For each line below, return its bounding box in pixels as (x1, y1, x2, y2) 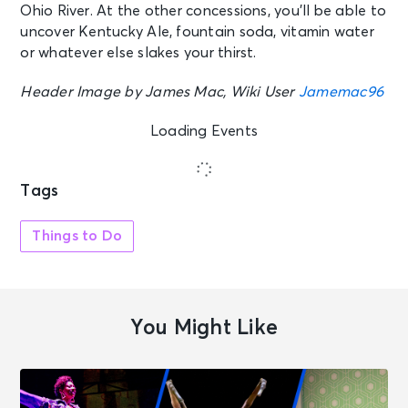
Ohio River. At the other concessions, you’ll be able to (20, 3, 387, 18)
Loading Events (149, 123, 259, 138)
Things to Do (32, 228, 123, 243)
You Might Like (129, 317, 279, 339)
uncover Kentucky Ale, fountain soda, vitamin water (20, 24, 374, 39)
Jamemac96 (298, 84, 383, 99)
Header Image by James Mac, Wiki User (20, 84, 299, 99)
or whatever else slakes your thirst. (20, 45, 257, 60)
